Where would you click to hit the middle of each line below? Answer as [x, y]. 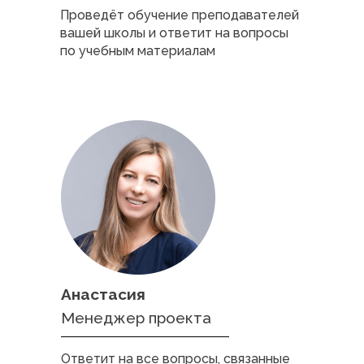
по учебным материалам [138, 51]
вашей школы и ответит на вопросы [174, 33]
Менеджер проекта [136, 318]
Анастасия [103, 294]
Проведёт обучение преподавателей [180, 15]
